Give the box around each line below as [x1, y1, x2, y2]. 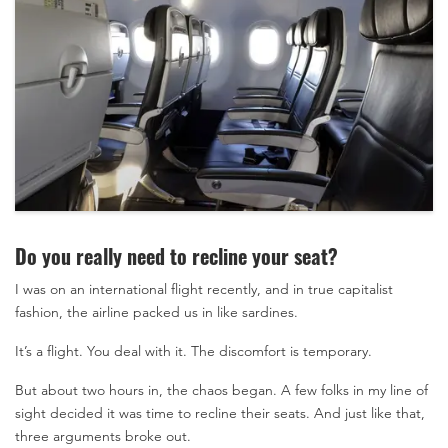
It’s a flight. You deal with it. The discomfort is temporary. [15, 341, 372, 360]
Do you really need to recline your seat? [15, 240, 338, 271]
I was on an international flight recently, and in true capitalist [15, 279, 393, 298]
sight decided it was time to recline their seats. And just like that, [15, 403, 425, 422]
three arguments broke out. [15, 426, 191, 445]
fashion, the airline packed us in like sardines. [15, 302, 298, 321]
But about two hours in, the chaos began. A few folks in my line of [15, 380, 428, 399]
